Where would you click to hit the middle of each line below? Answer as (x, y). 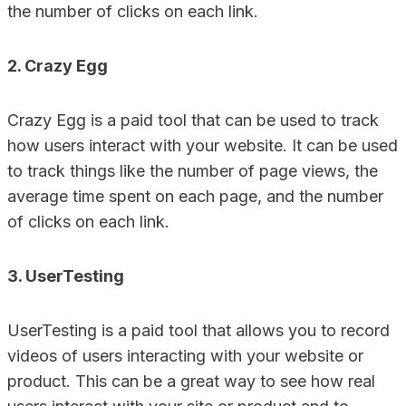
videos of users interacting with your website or (185, 356)
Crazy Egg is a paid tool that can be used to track (193, 120)
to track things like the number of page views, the (193, 171)
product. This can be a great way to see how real (191, 381)
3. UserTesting (66, 276)
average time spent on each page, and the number (195, 196)
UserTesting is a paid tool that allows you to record (198, 330)
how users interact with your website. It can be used (203, 145)
